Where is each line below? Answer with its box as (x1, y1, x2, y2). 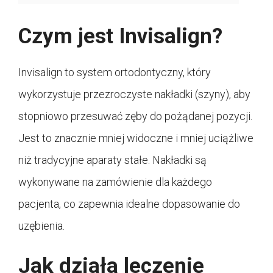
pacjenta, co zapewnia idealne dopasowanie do (18, 197, 240, 211)
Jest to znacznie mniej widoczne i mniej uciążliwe (18, 132, 253, 145)
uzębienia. (18, 219, 65, 233)
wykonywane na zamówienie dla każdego (18, 175, 212, 189)
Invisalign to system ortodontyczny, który (18, 66, 211, 79)
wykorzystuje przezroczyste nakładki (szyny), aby (18, 88, 250, 101)
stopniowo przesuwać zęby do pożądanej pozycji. (18, 110, 252, 123)
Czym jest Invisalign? (18, 24, 222, 49)
